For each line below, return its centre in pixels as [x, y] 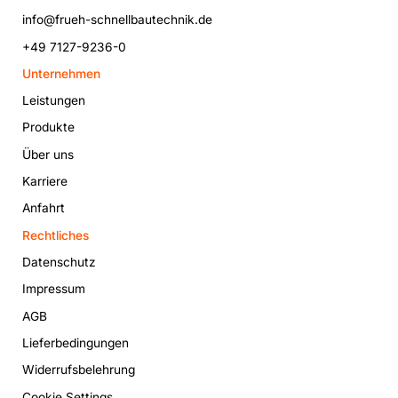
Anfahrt [44, 208]
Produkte [49, 127]
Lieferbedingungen [76, 342]
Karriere [45, 181]
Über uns [48, 154]
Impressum [54, 289]
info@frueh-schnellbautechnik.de [118, 20]
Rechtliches [56, 235]
